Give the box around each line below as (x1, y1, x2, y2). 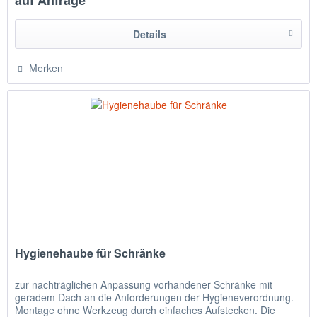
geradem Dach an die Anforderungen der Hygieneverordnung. (15, 290, 294, 305)
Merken (29, 60, 64, 75)
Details (132, 26, 166, 41)
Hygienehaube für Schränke (15, 245, 166, 262)
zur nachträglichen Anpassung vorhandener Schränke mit (15, 277, 273, 292)
